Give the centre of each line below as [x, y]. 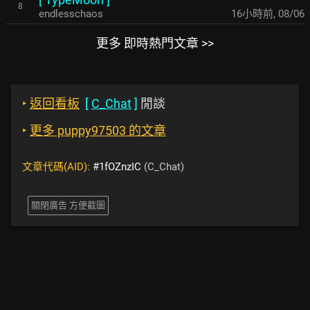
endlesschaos [71, 14]
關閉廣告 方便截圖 [68, 205]
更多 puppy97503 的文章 [98, 130]
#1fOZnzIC [117, 167]
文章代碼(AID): [57, 167]
